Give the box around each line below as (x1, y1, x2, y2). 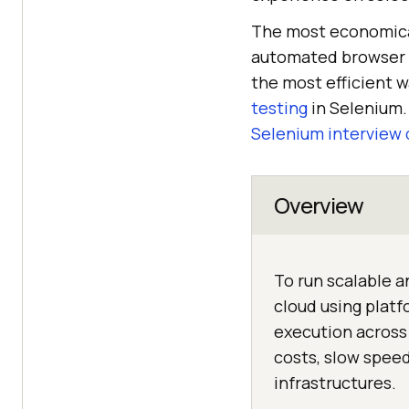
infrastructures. (274, 372, 396, 393)
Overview (274, 190, 363, 220)
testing (251, 97, 308, 119)
